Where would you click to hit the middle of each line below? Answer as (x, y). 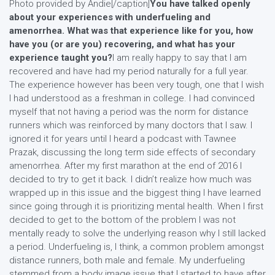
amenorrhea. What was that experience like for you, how (131, 31)
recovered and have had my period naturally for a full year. (129, 71)
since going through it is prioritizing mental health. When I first (136, 206)
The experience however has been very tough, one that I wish (137, 85)
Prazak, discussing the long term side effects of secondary (132, 152)
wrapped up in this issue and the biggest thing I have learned (135, 193)
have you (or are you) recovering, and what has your (122, 44)
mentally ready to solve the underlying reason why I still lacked (137, 233)
